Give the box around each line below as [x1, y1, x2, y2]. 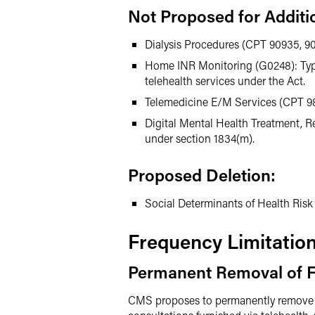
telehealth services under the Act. [145, 73, 305, 88]
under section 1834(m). [145, 131, 255, 146]
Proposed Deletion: [128, 164, 276, 186]
